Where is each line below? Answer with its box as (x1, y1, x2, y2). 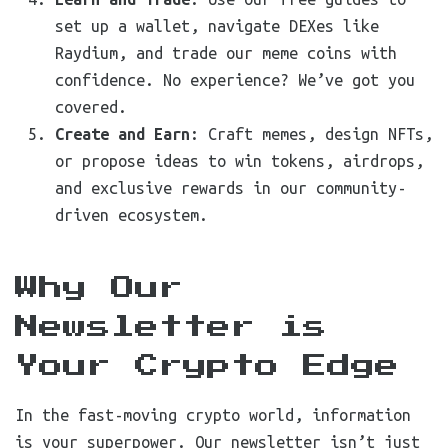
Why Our (15, 276, 183, 300)
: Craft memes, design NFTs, (190, 125, 433, 143)
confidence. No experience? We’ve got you (55, 71, 415, 89)
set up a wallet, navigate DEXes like (55, 17, 379, 35)
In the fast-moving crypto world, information (15, 406, 411, 424)
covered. (55, 98, 127, 116)
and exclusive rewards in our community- (55, 179, 406, 197)
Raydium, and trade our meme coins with (55, 44, 397, 62)
